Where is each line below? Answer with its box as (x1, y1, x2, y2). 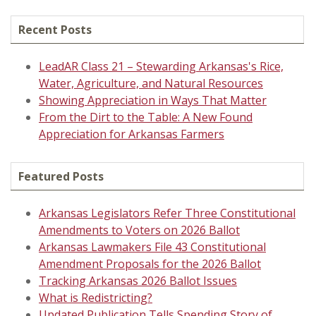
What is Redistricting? (39, 290, 152, 305)
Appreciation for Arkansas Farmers (39, 126, 224, 142)
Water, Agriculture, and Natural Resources (39, 75, 263, 91)
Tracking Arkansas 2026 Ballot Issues (39, 273, 237, 288)
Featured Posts (18, 169, 104, 184)
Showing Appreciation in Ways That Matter (39, 92, 267, 108)
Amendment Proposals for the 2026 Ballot (39, 256, 261, 272)
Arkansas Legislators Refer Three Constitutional (39, 205, 296, 221)
